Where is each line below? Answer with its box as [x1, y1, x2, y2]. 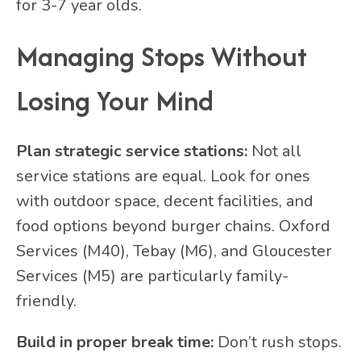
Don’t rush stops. [214, 331, 342, 354]
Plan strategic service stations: [16, 140, 247, 163]
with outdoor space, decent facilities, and [16, 190, 313, 213]
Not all [247, 140, 301, 163]
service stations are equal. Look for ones [16, 165, 310, 188]
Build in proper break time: [16, 331, 214, 354]
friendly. [16, 290, 77, 313]
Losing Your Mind [16, 81, 214, 121]
